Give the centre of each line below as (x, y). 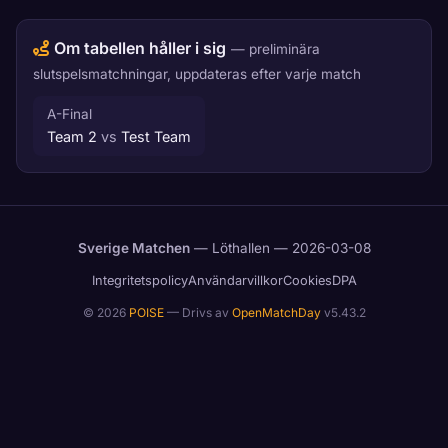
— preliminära (275, 49)
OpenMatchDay (276, 312)
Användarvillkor (235, 280)
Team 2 (74, 136)
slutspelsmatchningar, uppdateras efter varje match (197, 74)
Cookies (307, 280)
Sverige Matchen (133, 248)
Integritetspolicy (139, 280)
